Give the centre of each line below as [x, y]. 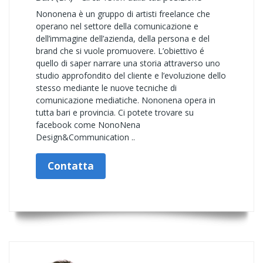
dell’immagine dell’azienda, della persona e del [123, 38]
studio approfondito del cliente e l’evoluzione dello [131, 75]
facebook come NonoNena [88, 125]
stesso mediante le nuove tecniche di [106, 88]
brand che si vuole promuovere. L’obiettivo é [120, 51]
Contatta [71, 166]
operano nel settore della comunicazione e [117, 26]
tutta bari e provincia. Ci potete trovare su [115, 112]
